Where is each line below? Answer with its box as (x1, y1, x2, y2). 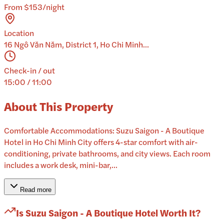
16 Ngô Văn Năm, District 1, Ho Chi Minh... (4, 38, 149, 50)
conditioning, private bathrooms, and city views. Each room (4, 147, 210, 159)
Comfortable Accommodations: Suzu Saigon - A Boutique (4, 124, 204, 136)
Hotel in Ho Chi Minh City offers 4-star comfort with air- (4, 136, 198, 148)
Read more (20, 186, 51, 194)
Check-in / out (4, 64, 55, 76)
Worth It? (158, 205, 200, 219)
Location (4, 27, 34, 39)
